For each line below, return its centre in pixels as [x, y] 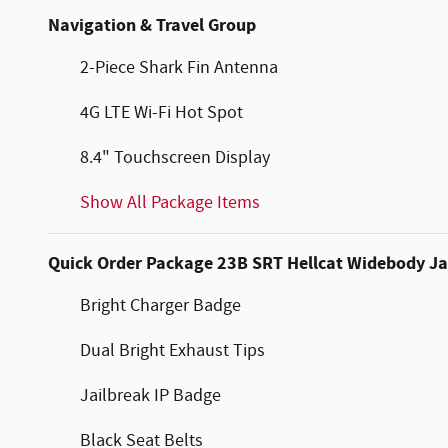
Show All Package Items [170, 202]
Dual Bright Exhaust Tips [172, 350]
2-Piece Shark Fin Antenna [179, 67]
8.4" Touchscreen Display [175, 157]
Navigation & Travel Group [152, 25]
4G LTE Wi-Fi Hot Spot [161, 112]
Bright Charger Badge [160, 305]
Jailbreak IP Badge [150, 395]
